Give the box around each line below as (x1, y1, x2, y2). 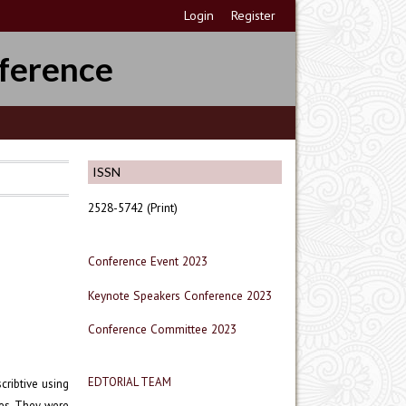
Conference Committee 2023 (88, 321, 237, 338)
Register (231, 7, 276, 24)
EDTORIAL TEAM (88, 374, 171, 391)
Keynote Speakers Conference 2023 (88, 286, 272, 304)
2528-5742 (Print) (88, 198, 178, 216)
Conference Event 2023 (88, 252, 208, 269)
